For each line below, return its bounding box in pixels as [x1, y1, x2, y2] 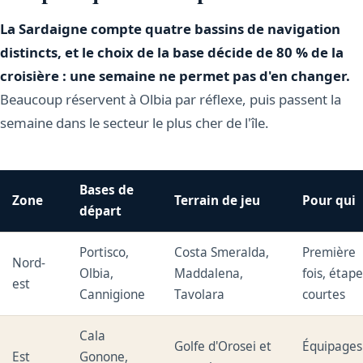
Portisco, [79, 244, 130, 262]
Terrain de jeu [174, 192, 261, 210]
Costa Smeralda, [174, 244, 270, 262]
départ [79, 203, 122, 220]
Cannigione [79, 286, 146, 304]
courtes [302, 286, 346, 304]
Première [302, 244, 357, 262]
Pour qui [302, 192, 357, 210]
